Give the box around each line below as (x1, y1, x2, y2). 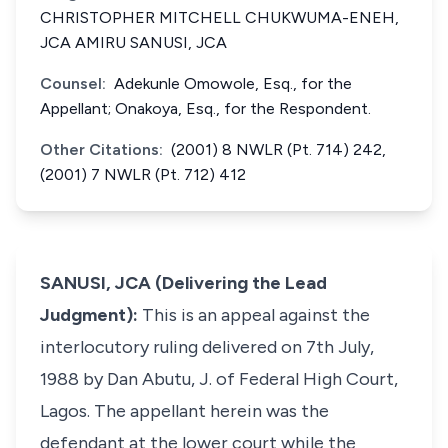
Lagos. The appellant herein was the (40, 400, 329, 422)
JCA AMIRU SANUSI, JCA (40, 33, 227, 52)
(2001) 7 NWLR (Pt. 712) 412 (40, 165, 246, 184)
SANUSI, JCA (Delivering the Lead (40, 272, 327, 294)
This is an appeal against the (142, 304, 370, 326)
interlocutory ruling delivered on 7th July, (40, 336, 374, 358)
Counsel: (40, 74, 106, 93)
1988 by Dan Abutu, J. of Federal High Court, (40, 368, 398, 390)
